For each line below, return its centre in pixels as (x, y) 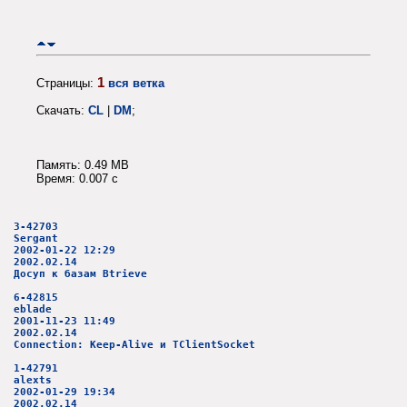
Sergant (36, 238)
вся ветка (136, 84)
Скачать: (62, 111)
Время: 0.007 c (77, 179)
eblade (33, 309)
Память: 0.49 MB (83, 165)
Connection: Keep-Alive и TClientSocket (134, 344)
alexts (33, 380)
